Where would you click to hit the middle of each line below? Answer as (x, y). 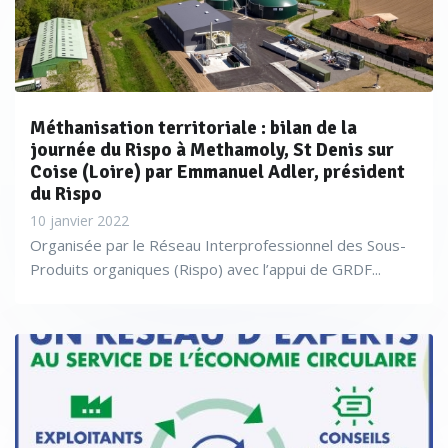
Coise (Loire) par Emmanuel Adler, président (217, 172)
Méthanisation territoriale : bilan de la (193, 128)
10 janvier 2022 (79, 220)
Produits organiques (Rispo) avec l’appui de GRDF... (205, 269)
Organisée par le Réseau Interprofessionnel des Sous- (218, 245)
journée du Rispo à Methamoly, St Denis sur (212, 150)
